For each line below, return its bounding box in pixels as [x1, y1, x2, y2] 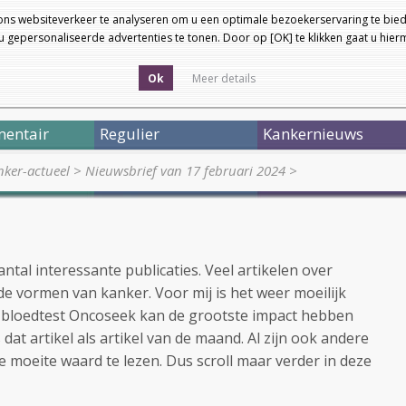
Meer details [192, 71, 256, 86]
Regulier [100, 123, 159, 144]
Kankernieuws [263, 123, 363, 144]
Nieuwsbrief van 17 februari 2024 [85, 161, 285, 179]
